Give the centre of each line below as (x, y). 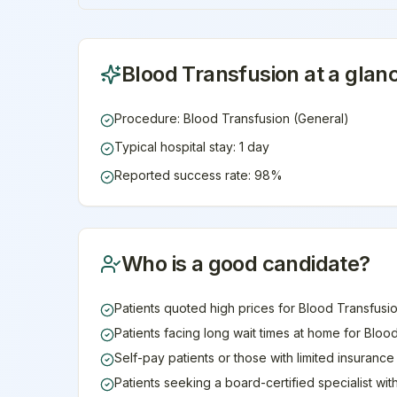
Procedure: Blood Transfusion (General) (232, 118)
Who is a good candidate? (246, 264)
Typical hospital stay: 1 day (192, 147)
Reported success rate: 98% (198, 175)
